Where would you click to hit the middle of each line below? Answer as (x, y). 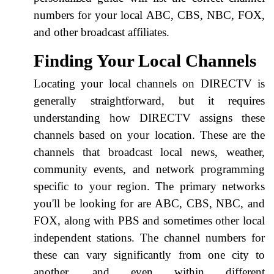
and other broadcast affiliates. (102, 32)
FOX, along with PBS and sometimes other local (149, 220)
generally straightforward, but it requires (149, 100)
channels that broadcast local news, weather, (149, 152)
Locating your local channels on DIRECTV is (149, 83)
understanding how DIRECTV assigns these (149, 117)
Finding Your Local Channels (145, 60)
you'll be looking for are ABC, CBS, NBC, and (149, 203)
